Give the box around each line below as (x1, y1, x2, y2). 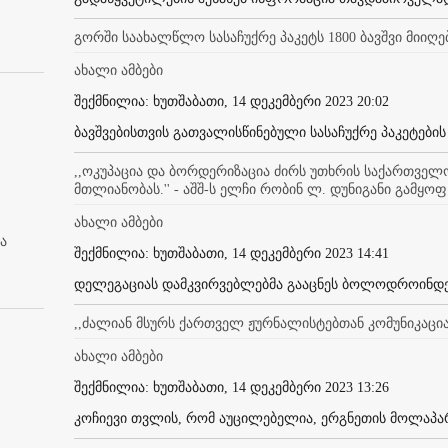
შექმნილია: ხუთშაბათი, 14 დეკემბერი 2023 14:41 (74, 245, 389, 261)
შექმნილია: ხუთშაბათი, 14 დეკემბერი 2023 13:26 (74, 379, 389, 395)
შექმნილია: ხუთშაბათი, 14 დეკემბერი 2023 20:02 (74, 93, 389, 109)
